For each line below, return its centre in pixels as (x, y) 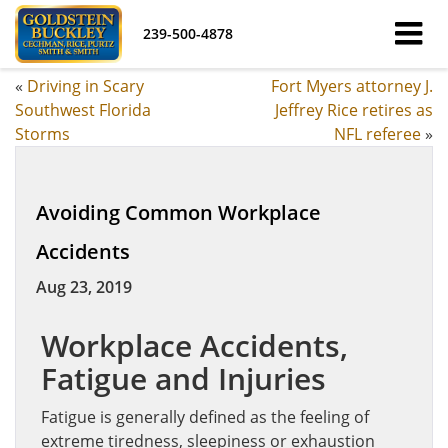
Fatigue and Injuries (183, 378)
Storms (42, 134)
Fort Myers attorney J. (352, 86)
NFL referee (377, 134)
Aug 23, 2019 (84, 287)
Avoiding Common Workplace (178, 212)
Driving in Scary (85, 86)
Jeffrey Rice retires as (354, 110)
